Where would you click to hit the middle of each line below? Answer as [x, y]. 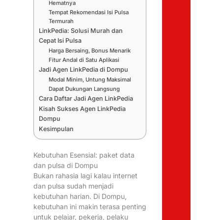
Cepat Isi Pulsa [60, 41]
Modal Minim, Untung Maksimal [90, 80]
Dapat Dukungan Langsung [84, 89]
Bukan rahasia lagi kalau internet [86, 176]
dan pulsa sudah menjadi [74, 186]
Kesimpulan [56, 129]
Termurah [61, 21]
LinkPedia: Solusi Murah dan [81, 31]
